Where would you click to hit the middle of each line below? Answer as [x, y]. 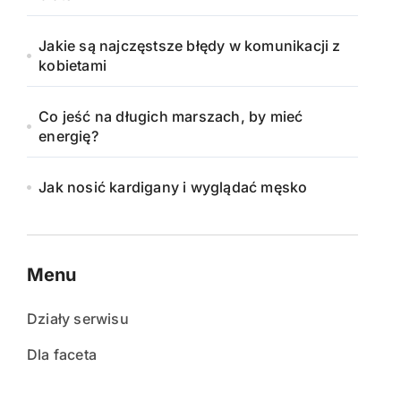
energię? [68, 136]
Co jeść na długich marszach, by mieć [171, 116]
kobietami [73, 65]
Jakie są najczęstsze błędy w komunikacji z [190, 46]
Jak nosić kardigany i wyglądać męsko [173, 187]
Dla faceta [62, 354]
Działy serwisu [78, 319]
